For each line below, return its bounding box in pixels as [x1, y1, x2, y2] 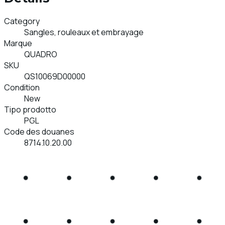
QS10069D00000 [24, 71, 85, 82]
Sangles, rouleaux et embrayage [24, 27, 144, 38]
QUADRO [24, 49, 57, 60]
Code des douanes [4, 126, 74, 138]
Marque [4, 38, 32, 49]
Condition [4, 82, 40, 93]
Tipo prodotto [4, 104, 56, 116]
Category [4, 16, 40, 27]
